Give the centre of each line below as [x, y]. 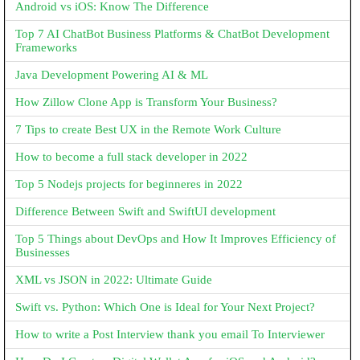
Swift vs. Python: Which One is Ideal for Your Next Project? [165, 307]
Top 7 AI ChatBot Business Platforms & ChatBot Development [172, 34]
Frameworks [46, 47]
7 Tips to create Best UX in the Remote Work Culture [148, 129]
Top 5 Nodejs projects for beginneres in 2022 [129, 184]
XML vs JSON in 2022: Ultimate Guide [114, 280]
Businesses [43, 252]
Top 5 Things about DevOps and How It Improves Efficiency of [176, 239]
